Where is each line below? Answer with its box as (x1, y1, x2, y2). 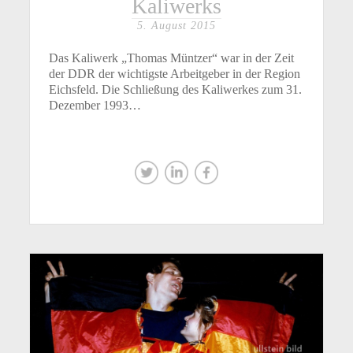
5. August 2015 (137, 19, 216, 32)
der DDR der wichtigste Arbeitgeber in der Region (49, 66, 301, 80)
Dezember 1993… (49, 98, 142, 112)
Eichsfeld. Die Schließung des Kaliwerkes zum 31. (49, 82, 303, 96)
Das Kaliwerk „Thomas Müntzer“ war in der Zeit (49, 50, 295, 65)
